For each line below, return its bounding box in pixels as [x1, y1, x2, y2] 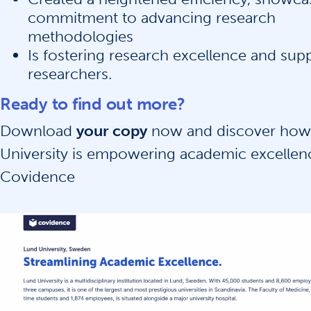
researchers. [28, 65, 112, 83]
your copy [76, 121, 147, 140]
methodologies [28, 27, 133, 46]
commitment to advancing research [28, 8, 276, 27]
